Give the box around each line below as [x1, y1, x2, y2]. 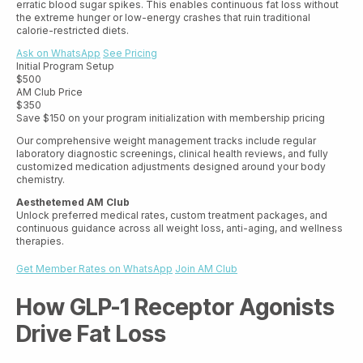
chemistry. [16, 173, 65, 186]
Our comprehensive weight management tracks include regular [16, 134, 316, 147]
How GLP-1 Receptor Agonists [16, 293, 335, 322]
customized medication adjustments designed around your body [16, 160, 326, 173]
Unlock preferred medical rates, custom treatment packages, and [16, 208, 327, 221]
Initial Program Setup [16, 59, 114, 72]
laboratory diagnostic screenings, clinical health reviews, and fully [16, 147, 328, 160]
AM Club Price [16, 85, 83, 98]
